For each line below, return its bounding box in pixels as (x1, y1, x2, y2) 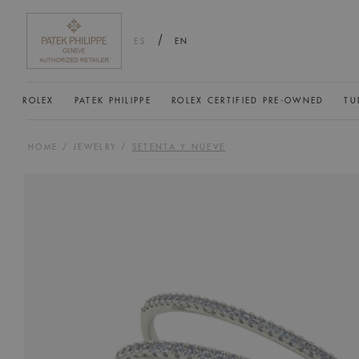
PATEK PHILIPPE (74, 97, 151, 106)
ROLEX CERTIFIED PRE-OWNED (171, 97, 325, 106)
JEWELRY (73, 143, 118, 151)
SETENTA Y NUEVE (131, 143, 226, 151)
